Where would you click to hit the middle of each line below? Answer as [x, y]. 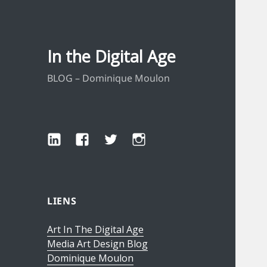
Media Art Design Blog [98, 244]
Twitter [123, 141]
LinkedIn [70, 141]
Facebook [101, 141]
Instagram [159, 141]
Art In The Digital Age [96, 230]
